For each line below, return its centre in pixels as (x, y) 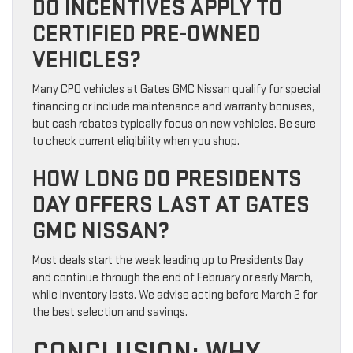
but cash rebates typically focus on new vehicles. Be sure (174, 124)
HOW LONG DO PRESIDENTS (167, 179)
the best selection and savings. (110, 313)
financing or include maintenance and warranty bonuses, (173, 107)
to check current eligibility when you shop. (136, 142)
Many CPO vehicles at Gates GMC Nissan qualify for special (176, 90)
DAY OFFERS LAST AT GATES (171, 205)
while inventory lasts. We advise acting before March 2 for (175, 295)
